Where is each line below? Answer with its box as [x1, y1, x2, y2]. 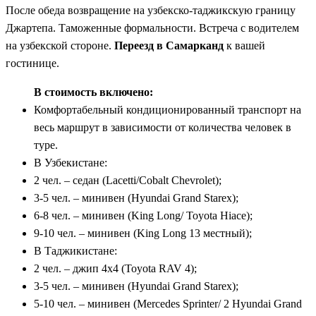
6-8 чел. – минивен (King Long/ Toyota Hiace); [34, 209, 253, 221]
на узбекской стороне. [6, 39, 114, 51]
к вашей [226, 39, 265, 51]
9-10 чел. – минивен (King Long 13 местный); [34, 226, 252, 239]
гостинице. [6, 56, 59, 69]
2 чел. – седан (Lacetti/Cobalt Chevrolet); [34, 174, 221, 186]
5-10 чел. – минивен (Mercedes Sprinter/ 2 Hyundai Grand [34, 297, 302, 310]
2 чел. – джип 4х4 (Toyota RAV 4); [34, 262, 197, 274]
